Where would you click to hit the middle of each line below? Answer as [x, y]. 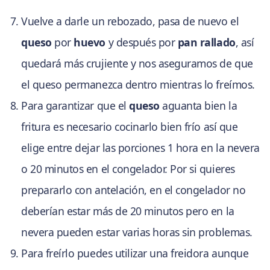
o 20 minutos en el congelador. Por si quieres [128, 169]
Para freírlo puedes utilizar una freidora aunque [135, 253]
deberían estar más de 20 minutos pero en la [128, 211]
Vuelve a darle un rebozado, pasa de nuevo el [130, 21]
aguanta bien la [198, 106]
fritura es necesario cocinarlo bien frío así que [130, 127]
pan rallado [206, 42]
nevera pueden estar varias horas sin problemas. [137, 232]
